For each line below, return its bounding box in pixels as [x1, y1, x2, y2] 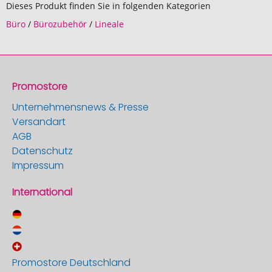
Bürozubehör [33, 18, 87, 30]
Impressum [12, 158, 64, 172]
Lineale [95, 18, 124, 30]
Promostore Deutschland [12, 256, 131, 270]
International [12, 185, 72, 199]
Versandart [12, 115, 66, 129]
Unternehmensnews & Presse [12, 100, 149, 114]
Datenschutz [12, 144, 73, 158]
